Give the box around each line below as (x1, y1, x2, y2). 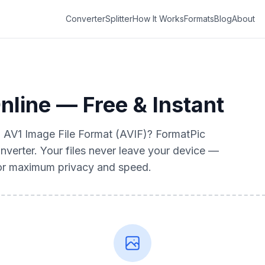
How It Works (132, 14, 184, 24)
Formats (184, 14, 214, 24)
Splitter (105, 14, 132, 24)
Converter (66, 14, 105, 24)
